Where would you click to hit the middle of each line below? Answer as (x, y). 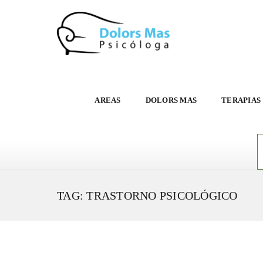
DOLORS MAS (171, 100)
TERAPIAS (241, 100)
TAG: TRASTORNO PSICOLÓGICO (147, 195)
